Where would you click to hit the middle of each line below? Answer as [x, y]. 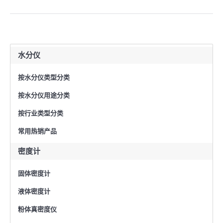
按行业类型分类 [41, 113]
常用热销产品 [37, 131]
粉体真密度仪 [37, 209]
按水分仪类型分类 [44, 77]
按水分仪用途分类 [44, 95]
